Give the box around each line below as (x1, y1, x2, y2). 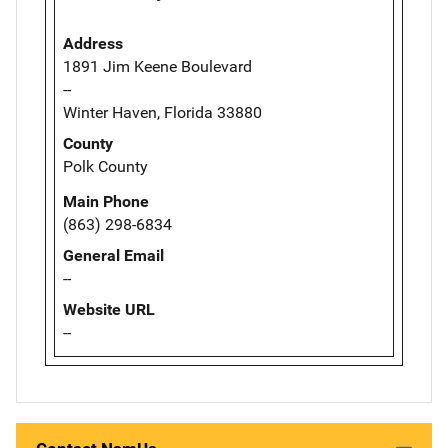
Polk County (63, 157, 148, 177)
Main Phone (63, 192, 149, 212)
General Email (63, 246, 164, 266)
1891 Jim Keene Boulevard (63, 57, 252, 77)
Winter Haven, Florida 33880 (63, 103, 262, 123)
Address (63, 34, 123, 54)
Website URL (63, 300, 155, 320)
